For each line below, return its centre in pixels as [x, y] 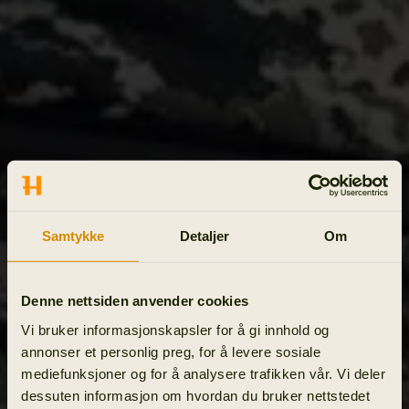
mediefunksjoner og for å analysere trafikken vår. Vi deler [203, 373]
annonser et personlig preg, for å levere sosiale [171, 351]
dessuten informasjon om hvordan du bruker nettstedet [195, 395]
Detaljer [204, 236]
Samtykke [73, 236]
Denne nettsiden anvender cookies [135, 300]
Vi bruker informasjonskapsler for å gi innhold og [175, 330]
